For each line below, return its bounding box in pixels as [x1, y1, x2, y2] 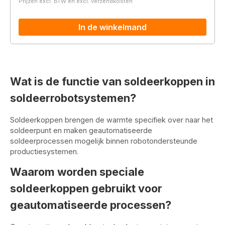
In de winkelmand [78, 22, 147, 33]
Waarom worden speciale [10, 165, 144, 179]
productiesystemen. [10, 147, 78, 156]
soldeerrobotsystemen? [10, 91, 136, 104]
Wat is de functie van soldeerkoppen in [10, 74, 215, 88]
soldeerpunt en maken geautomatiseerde [10, 126, 152, 135]
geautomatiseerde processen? [10, 198, 171, 212]
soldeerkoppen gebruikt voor [10, 182, 162, 195]
